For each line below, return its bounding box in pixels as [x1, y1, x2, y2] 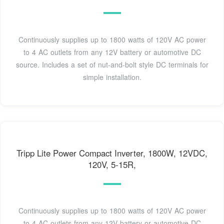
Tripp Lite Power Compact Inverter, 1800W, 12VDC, [16, 147, 207, 159]
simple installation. [82, 72, 141, 82]
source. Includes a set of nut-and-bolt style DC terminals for [15, 59, 208, 70]
